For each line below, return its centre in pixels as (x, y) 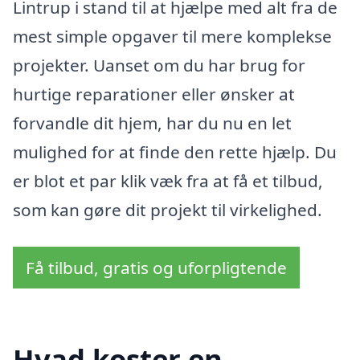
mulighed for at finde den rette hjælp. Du (175, 152)
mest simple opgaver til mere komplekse (172, 37)
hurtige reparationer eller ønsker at (154, 94)
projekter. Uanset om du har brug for (159, 65)
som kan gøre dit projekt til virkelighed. (168, 210)
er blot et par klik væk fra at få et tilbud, (168, 181)
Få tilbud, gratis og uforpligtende (156, 267)
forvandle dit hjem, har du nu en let (152, 123)
